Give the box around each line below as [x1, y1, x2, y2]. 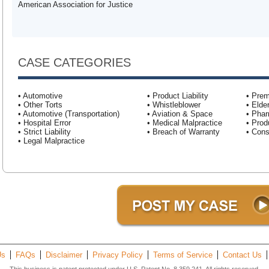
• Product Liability [147, 91, 208, 100]
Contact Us [223, 250, 262, 259]
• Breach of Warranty [147, 127, 220, 136]
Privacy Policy [92, 250, 143, 259]
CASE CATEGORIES [18, 56, 131, 69]
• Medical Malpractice [147, 118, 222, 127]
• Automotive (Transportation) [18, 109, 119, 118]
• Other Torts [18, 100, 62, 109]
